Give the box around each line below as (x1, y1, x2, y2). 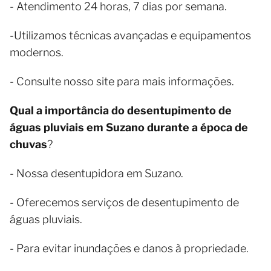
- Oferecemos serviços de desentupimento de (10, 196, 239, 209)
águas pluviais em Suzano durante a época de (10, 121, 248, 134)
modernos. (10, 46, 64, 59)
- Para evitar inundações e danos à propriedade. (10, 242, 249, 255)
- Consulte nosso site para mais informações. (10, 75, 234, 88)
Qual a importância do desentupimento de (10, 104, 232, 117)
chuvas (10, 138, 47, 151)
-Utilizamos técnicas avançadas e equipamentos (10, 29, 251, 42)
